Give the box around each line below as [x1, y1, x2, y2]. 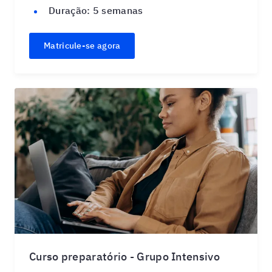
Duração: [49, 4, 90, 16]
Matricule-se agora [44, 40, 121, 51]
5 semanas [90, 4, 143, 16]
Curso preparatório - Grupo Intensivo [29, 250, 220, 263]
